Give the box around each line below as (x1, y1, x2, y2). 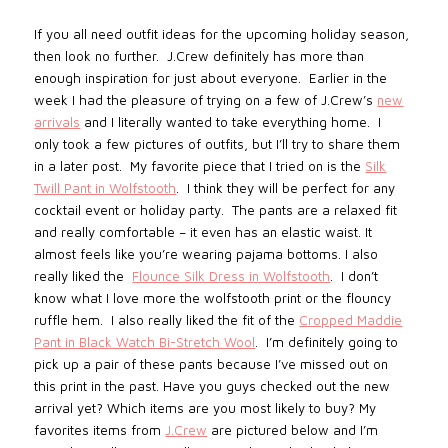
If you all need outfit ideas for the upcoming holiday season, (34, 26, 410, 43)
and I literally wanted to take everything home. (84, 114, 371, 131)
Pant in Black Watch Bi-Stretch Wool (34, 334, 256, 351)
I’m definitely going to (266, 334, 399, 351)
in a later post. (34, 158, 123, 175)
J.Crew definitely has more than (167, 48, 365, 65)
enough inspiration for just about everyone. (34, 70, 302, 87)
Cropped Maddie (299, 312, 403, 329)
